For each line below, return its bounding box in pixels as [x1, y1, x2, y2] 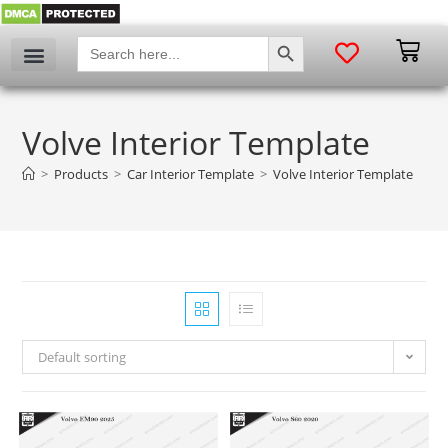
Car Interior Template [127, 165, 255, 184]
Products [54, 165, 109, 184]
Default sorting [38, 348, 127, 367]
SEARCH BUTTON [266, 26, 323, 44]
